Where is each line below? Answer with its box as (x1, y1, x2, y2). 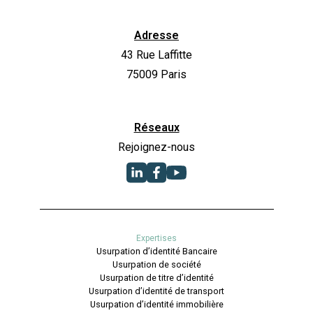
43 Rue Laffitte (121, 48, 192, 61)
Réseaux (133, 120, 180, 134)
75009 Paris (126, 67, 187, 81)
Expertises (136, 233, 177, 243)
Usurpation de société (112, 259, 201, 270)
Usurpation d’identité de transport (89, 285, 224, 296)
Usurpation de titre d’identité (99, 272, 214, 283)
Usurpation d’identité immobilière (89, 298, 224, 310)
